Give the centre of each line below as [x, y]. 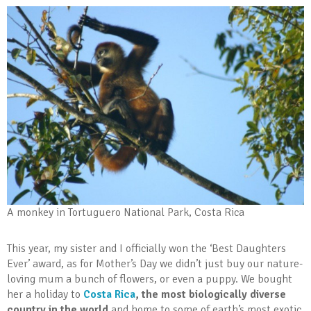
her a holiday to [45, 294]
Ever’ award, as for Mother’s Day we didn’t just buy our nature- [155, 263]
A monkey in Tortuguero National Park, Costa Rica [126, 212]
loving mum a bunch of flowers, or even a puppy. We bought [150, 279]
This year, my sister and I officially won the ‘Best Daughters [146, 248]
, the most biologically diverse [211, 294]
